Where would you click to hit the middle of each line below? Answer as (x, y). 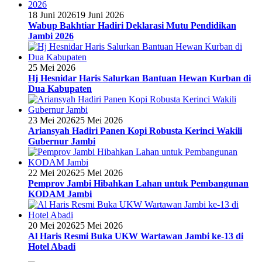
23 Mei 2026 (52, 120)
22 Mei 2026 (52, 173)
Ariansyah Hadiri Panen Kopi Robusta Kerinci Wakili (135, 130)
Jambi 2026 (51, 36)
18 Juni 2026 (52, 15)
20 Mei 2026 (52, 225)
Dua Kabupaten (60, 88)
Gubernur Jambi (62, 141)
